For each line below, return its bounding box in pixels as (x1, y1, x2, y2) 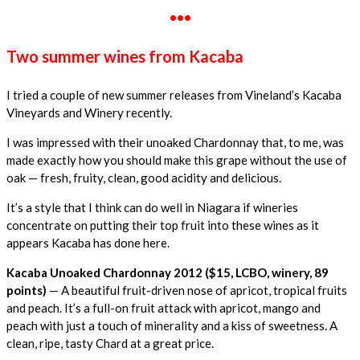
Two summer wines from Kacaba (6, 46, 243, 66)
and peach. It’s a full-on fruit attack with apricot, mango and (6, 301, 321, 316)
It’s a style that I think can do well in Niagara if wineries (6, 200, 298, 215)
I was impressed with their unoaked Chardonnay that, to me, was (6, 135, 344, 150)
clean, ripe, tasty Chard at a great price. (6, 336, 214, 351)
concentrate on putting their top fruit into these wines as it (6, 218, 319, 233)
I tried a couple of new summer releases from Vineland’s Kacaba (6, 88, 342, 103)
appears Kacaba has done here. (6, 235, 170, 251)
